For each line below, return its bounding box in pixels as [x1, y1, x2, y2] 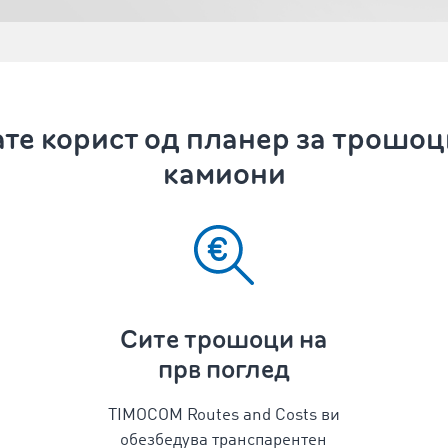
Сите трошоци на [120, 323, 328, 356]
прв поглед [157, 353, 290, 386]
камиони [162, 154, 286, 194]
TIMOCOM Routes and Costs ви [107, 407, 340, 424]
